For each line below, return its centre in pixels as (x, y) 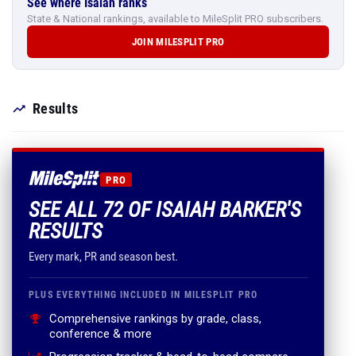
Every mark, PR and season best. (103, 257)
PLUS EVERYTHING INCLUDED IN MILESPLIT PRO (143, 295)
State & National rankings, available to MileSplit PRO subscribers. (175, 19)
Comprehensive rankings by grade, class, (155, 319)
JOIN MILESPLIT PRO (178, 42)
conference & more (101, 334)
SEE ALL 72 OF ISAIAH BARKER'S (165, 210)
